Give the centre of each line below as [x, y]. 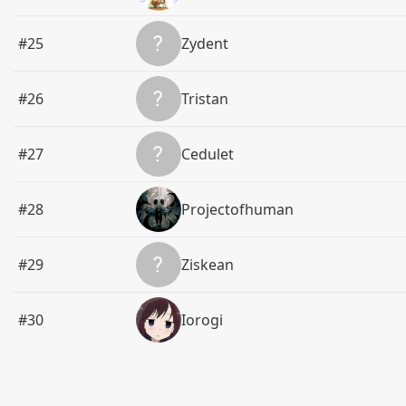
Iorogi [203, 320]
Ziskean [208, 265]
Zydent [205, 43]
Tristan [205, 99]
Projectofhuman [238, 209]
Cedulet [208, 154]
